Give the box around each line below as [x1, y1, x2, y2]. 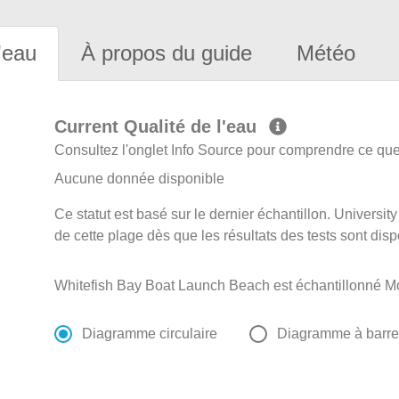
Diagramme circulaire [82, 326, 218, 342]
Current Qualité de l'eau [54, 117, 263, 137]
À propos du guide [81, 41, 252, 66]
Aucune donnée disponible [54, 171, 225, 187]
